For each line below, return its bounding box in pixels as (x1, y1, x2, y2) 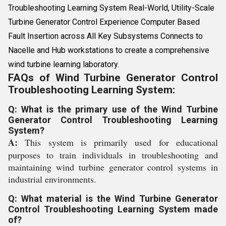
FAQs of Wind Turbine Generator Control (8, 72, 218, 84)
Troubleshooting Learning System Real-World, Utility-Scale (8, 3, 214, 13)
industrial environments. (8, 173, 96, 185)
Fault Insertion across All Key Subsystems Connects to (8, 31, 203, 41)
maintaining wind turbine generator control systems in (8, 161, 218, 173)
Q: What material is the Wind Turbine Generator (8, 193, 218, 204)
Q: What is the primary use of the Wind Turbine (8, 104, 218, 115)
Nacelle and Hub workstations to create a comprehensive (8, 45, 209, 55)
